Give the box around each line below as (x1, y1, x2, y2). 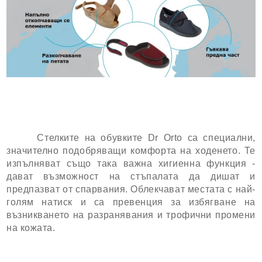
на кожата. (6, 222, 56, 233)
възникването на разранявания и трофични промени (6, 209, 256, 220)
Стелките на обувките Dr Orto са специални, (6, 132, 256, 143)
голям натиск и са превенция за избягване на (6, 196, 256, 207)
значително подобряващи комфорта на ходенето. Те (6, 145, 256, 156)
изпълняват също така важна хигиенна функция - (6, 158, 256, 168)
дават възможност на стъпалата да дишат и (6, 171, 256, 181)
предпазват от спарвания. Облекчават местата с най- (6, 184, 256, 194)
